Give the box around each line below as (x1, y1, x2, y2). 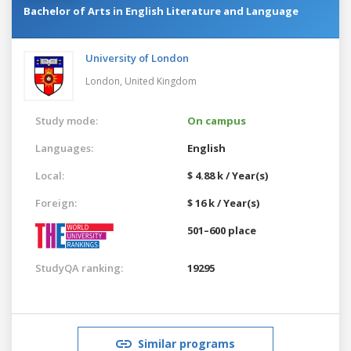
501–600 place (187, 223, 256, 237)
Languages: (35, 140, 93, 155)
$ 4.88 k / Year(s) (187, 168, 268, 183)
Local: (35, 168, 64, 183)
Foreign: (35, 195, 77, 210)
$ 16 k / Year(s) (187, 195, 259, 210)
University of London (85, 50, 189, 65)
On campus (187, 113, 246, 128)
